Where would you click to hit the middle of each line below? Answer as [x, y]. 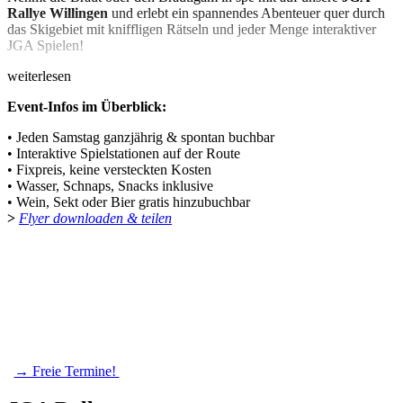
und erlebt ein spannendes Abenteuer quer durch [248, 13]
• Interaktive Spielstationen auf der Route [124, 153]
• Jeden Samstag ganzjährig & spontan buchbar [141, 137]
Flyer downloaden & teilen [95, 218]
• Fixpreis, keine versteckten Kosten [109, 169]
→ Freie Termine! [67, 371]
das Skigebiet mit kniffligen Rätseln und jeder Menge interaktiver [192, 29]
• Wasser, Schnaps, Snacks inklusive [110, 185]
